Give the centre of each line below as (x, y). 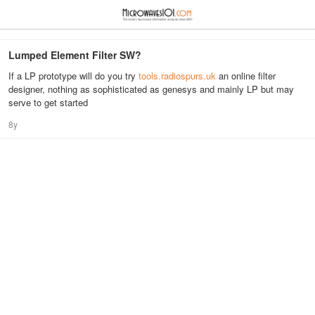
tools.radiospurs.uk (177, 76)
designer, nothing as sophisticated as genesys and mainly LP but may (151, 89)
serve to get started (48, 102)
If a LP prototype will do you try (73, 76)
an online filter (246, 76)
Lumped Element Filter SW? (75, 55)
